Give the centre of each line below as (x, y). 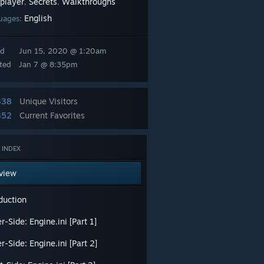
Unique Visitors (49, 101)
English (38, 18)
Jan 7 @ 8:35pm (48, 64)
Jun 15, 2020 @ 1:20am (63, 51)
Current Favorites (52, 115)
